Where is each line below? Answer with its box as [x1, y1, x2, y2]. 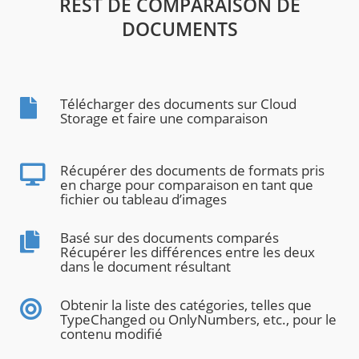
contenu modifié [60, 325, 163, 344]
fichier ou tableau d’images [60, 190, 227, 209]
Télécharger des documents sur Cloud [60, 95, 296, 114]
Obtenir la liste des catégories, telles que [60, 296, 312, 315]
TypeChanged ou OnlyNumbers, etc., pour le [60, 310, 337, 329]
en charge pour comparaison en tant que [60, 175, 313, 195]
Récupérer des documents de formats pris [60, 161, 325, 180]
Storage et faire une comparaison [60, 109, 268, 128]
